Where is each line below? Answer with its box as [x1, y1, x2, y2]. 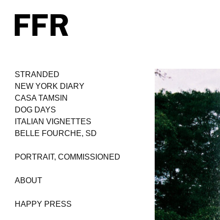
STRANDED [15, 70, 59, 79]
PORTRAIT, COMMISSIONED [15, 153, 120, 161]
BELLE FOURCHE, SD [15, 129, 97, 137]
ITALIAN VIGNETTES [15, 117, 91, 126]
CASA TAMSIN [15, 94, 68, 102]
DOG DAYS [15, 106, 56, 114]
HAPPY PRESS [15, 200, 72, 208]
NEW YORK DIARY [15, 82, 84, 90]
